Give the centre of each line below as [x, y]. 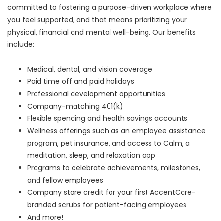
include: [21, 45]
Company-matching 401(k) [76, 106]
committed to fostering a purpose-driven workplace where [110, 8]
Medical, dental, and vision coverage [91, 69]
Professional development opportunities [97, 94]
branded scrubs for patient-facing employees [108, 205]
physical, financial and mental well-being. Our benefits [102, 32]
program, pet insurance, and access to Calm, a [109, 143]
